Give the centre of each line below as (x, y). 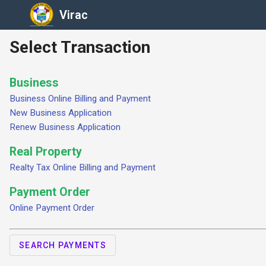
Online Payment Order (52, 208)
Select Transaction (80, 47)
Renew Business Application (65, 127)
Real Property (46, 152)
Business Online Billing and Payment (80, 99)
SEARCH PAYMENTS (63, 245)
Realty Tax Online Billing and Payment (83, 167)
